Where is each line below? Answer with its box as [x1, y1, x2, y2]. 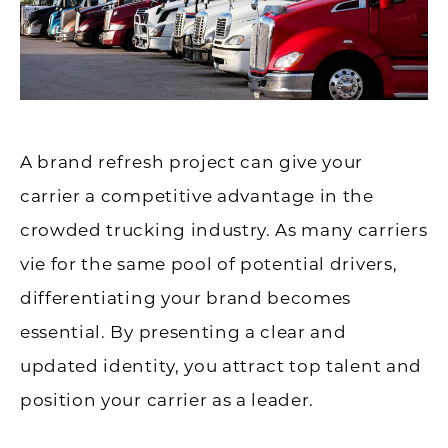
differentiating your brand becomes [20, 287, 352, 308]
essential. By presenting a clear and [20, 321, 347, 342]
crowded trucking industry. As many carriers [20, 219, 428, 240]
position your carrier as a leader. [20, 389, 315, 410]
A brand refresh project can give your [20, 151, 364, 172]
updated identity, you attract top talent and [20, 355, 422, 376]
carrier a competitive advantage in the [20, 185, 374, 206]
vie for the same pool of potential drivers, [20, 253, 398, 274]
